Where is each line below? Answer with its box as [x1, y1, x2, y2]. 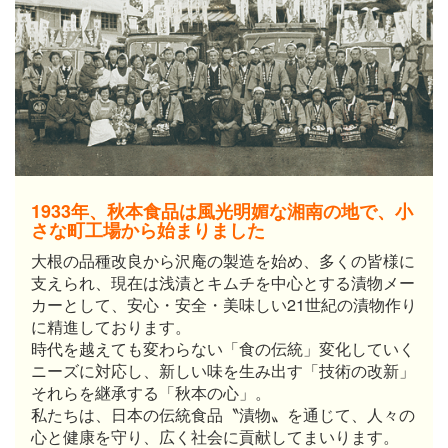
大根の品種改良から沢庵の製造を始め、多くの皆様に [31, 248, 415, 272]
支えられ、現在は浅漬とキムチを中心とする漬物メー [31, 270, 415, 294]
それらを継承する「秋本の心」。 [31, 380, 271, 404]
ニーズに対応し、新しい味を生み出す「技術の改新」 [31, 358, 415, 382]
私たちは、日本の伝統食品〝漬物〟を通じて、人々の [31, 402, 415, 426]
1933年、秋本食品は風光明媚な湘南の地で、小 [31, 197, 413, 224]
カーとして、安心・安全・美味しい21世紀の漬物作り [31, 292, 417, 316]
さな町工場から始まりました [31, 216, 265, 243]
